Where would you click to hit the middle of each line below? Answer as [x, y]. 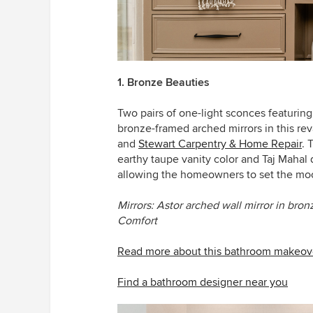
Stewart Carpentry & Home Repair [220, 144]
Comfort [137, 220]
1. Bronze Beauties [163, 82]
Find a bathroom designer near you [203, 282]
